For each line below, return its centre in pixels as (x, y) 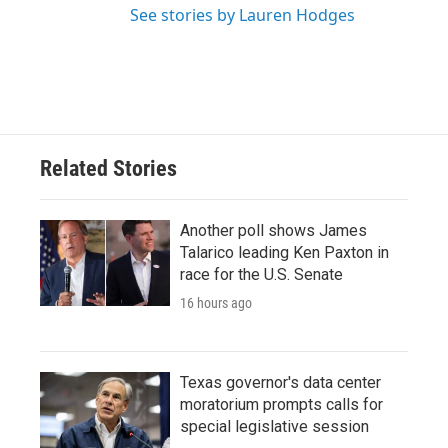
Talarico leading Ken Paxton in (284, 252)
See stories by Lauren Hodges (242, 15)
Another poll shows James (273, 230)
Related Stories (108, 168)
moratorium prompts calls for (281, 404)
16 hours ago (216, 303)
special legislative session (274, 426)
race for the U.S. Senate (261, 274)
